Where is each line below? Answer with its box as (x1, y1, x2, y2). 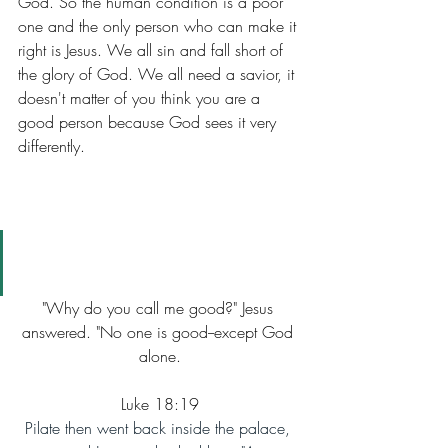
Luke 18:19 (121, 393, 199, 415)
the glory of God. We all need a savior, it (18, 63, 299, 85)
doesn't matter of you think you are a (18, 87, 265, 109)
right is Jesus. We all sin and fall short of (18, 39, 288, 61)
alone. (139, 345, 181, 367)
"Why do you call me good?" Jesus (42, 297, 278, 319)
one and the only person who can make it (18, 15, 301, 37)
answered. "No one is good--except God (22, 321, 298, 343)
